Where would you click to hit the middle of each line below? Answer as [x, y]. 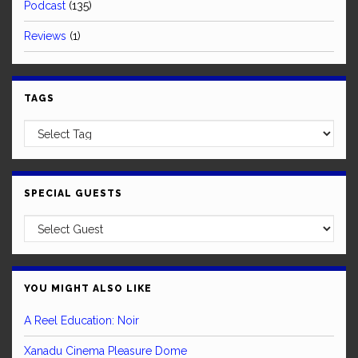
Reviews [45, 36]
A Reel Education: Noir [82, 320]
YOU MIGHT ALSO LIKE [88, 288]
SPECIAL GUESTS [73, 193]
